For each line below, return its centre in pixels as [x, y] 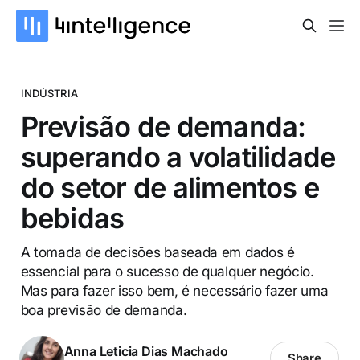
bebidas [72, 217]
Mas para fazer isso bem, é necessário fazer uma [174, 290]
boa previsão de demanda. [104, 309]
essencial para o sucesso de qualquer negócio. [167, 271]
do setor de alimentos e [170, 187]
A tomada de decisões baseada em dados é [157, 252]
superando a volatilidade [178, 156]
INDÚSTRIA [49, 93]
